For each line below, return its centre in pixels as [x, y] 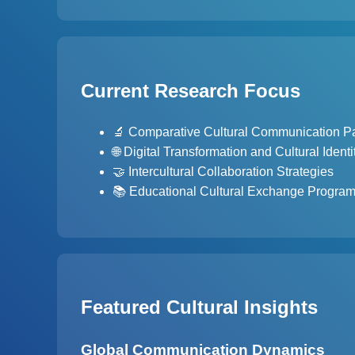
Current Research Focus [191, 90]
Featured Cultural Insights [199, 307]
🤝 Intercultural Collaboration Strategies [223, 171]
